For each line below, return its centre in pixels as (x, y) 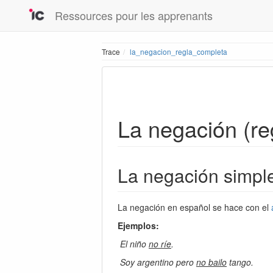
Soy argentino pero (158, 262)
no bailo (211, 262)
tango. (240, 262)
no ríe (160, 243)
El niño (134, 243)
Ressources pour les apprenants (134, 15)
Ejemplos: (138, 225)
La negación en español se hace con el (194, 207)
